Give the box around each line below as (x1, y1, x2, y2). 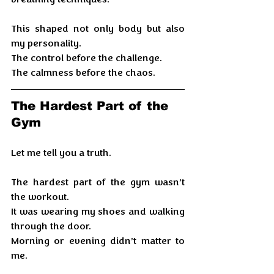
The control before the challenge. (11, 52, 162, 64)
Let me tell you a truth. (11, 147, 111, 159)
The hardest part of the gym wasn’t (11, 176, 185, 188)
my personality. (11, 37, 84, 50)
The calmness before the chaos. (11, 67, 155, 79)
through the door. (11, 220, 91, 232)
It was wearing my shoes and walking (11, 206, 185, 218)
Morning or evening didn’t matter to (11, 235, 185, 247)
